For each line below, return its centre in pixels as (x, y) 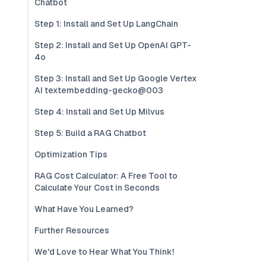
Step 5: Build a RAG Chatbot (90, 133)
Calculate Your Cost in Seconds (97, 188)
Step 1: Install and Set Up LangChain (106, 24)
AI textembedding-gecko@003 (99, 90)
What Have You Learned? (84, 209)
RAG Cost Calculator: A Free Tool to (106, 176)
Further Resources (72, 230)
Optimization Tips (71, 154)
